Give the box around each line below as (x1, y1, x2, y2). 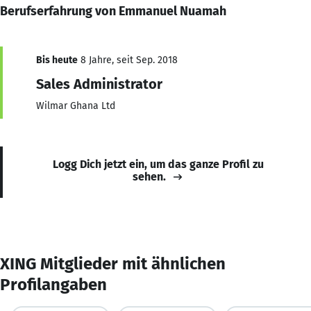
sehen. (133, 169, 166, 183)
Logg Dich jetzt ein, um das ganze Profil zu (53, 157, 264, 171)
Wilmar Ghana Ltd (36, 99, 115, 112)
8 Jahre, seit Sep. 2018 (78, 53, 178, 66)
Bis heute (36, 53, 78, 66)
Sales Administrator (36, 75, 162, 92)
